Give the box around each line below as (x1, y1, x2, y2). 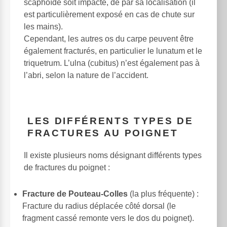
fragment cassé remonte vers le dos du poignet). (22, 214, 194, 223)
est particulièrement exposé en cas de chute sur (24, 10, 195, 19)
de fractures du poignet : (24, 163, 110, 172)
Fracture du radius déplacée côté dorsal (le (22, 202, 176, 211)
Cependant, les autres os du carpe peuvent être (24, 34, 194, 43)
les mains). (24, 22, 63, 31)
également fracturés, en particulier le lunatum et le (24, 46, 202, 55)
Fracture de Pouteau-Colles (22, 190, 128, 199)
